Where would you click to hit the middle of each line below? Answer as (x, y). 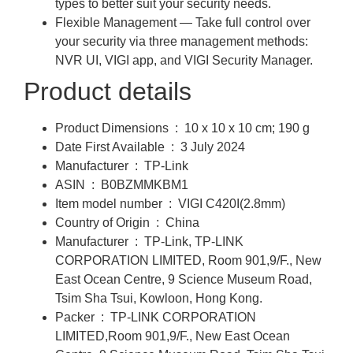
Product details (108, 91)
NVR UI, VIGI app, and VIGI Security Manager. (184, 60)
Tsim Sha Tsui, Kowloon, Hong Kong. (159, 298)
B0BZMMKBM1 (145, 184)
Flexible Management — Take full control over (183, 22)
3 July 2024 (213, 147)
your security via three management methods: (182, 41)
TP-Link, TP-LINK (194, 241)
